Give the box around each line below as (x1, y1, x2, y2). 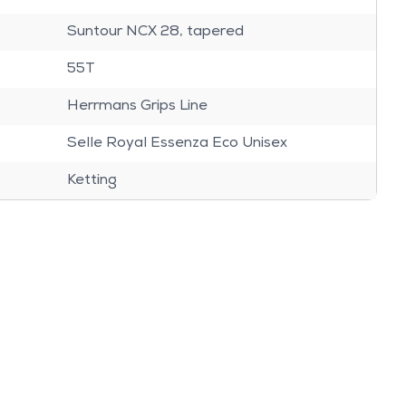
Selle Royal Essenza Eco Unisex (66, 136, 287, 150)
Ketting (66, 173, 117, 188)
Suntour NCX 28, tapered (66, 24, 244, 39)
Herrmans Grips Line (66, 99, 208, 113)
